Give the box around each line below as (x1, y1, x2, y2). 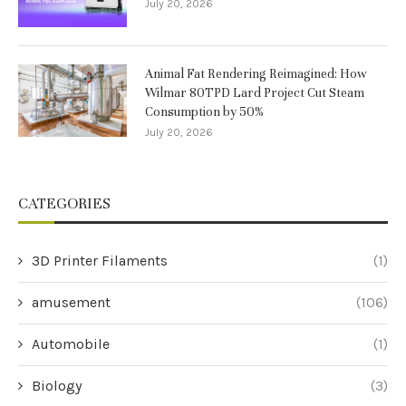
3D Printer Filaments (32, 252, 168, 270)
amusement (32, 294, 111, 312)
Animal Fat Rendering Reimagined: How (145, 66, 367, 82)
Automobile (32, 335, 110, 353)
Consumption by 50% (145, 104, 264, 121)
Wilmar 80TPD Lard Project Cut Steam (145, 85, 364, 101)
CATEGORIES (18, 194, 111, 214)
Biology (32, 377, 82, 395)
